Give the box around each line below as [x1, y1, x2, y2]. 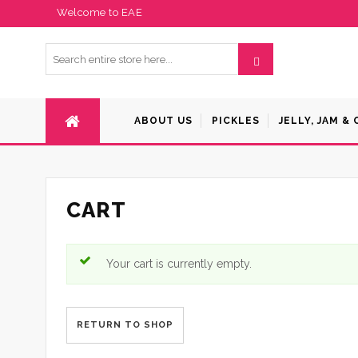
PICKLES [212, 115, 260, 126]
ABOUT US [134, 115, 193, 126]
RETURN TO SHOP [77, 320, 173, 330]
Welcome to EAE [57, 6, 142, 18]
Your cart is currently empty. [106, 257, 252, 270]
